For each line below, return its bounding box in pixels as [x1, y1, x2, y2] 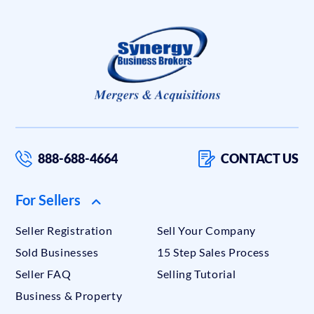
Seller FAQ [15, 267, 71, 281]
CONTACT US [221, 151, 299, 167]
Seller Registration [15, 224, 113, 238]
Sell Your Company [157, 224, 256, 238]
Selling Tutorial [157, 267, 236, 281]
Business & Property [15, 289, 123, 303]
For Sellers [15, 191, 81, 209]
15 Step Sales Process [157, 245, 270, 259]
